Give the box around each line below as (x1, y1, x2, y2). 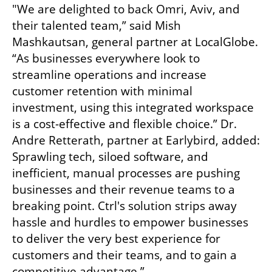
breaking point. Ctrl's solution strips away (12, 197, 237, 214)
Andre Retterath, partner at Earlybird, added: (12, 132, 260, 148)
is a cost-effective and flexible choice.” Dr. (12, 115, 237, 132)
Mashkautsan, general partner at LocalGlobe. (12, 33, 258, 50)
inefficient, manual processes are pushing (12, 165, 240, 181)
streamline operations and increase (12, 66, 206, 83)
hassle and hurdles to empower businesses (12, 214, 248, 230)
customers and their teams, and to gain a (12, 246, 237, 263)
